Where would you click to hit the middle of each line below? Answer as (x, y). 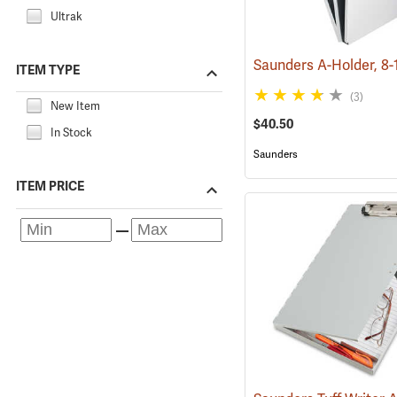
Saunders (275, 154)
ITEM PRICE (50, 187)
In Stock (71, 132)
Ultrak (66, 16)
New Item (75, 106)
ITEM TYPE (48, 70)
